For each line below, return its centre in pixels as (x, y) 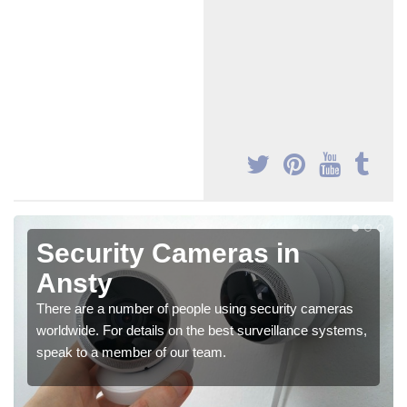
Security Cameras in (168, 253)
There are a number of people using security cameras (195, 309)
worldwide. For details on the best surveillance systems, (202, 331)
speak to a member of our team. (131, 352)
